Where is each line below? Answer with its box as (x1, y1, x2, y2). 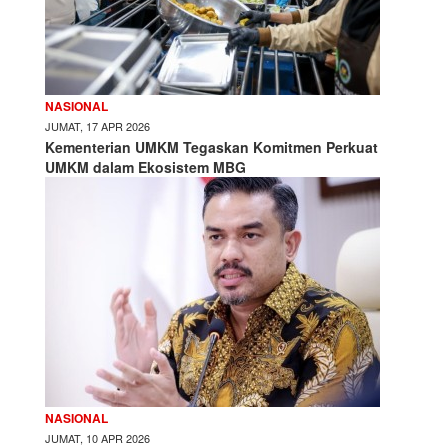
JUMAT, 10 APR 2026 (45, 429, 150, 446)
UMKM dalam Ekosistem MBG (45, 156, 246, 177)
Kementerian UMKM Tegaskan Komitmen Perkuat (45, 136, 378, 157)
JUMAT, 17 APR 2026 (45, 117, 150, 134)
